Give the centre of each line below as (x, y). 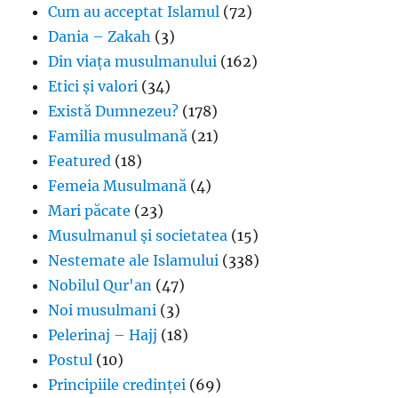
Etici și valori (93, 86)
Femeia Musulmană (118, 185)
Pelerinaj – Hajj (103, 334)
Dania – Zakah (100, 36)
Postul (71, 359)
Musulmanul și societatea (138, 235)
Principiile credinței (117, 384)
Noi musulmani (103, 310)
